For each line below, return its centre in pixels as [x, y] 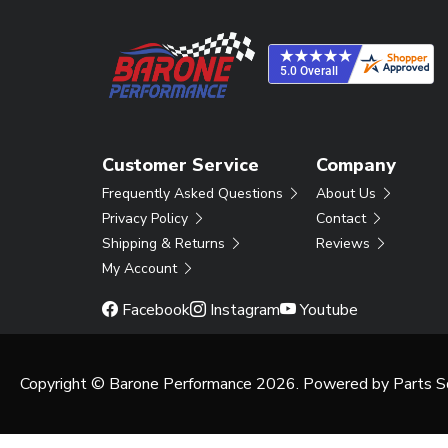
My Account [141, 269]
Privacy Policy [147, 219]
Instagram [243, 310]
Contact [343, 219]
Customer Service [180, 165]
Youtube [327, 310]
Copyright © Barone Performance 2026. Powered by [206, 384]
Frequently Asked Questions [194, 194]
